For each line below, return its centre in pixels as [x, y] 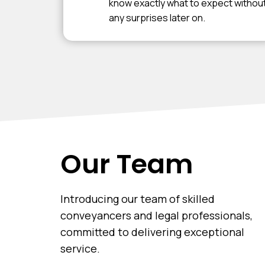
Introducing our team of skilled [138, 199]
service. [80, 248]
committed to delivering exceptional [152, 232]
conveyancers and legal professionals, [156, 215]
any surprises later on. [157, 18]
